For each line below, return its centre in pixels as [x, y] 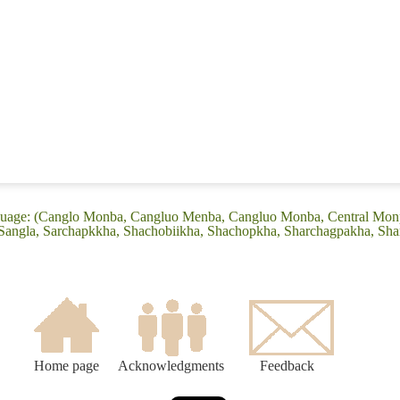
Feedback [287, 366]
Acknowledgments [171, 366]
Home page [66, 366]
